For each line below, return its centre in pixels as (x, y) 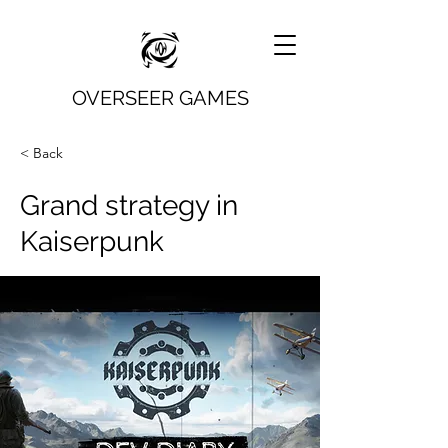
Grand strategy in (129, 205)
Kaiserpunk (92, 241)
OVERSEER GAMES (160, 98)
